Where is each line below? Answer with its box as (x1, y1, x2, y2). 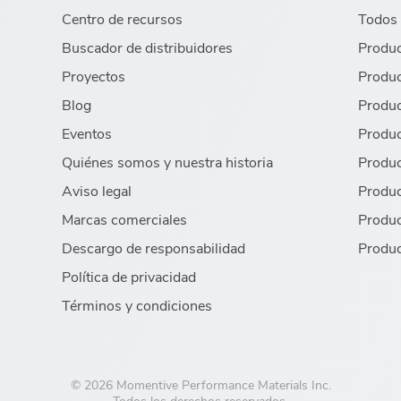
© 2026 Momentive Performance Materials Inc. (70, 375, 331, 393)
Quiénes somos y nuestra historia (61, 151, 273, 171)
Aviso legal (61, 180, 132, 200)
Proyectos (61, 65, 125, 85)
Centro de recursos (61, 8, 183, 28)
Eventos (61, 123, 112, 142)
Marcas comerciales (61, 209, 187, 228)
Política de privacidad (61, 266, 196, 286)
